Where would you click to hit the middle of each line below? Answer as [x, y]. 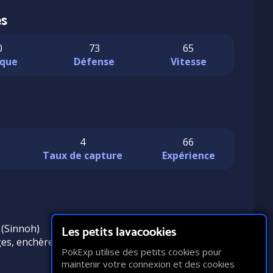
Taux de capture [82, 155]
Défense [94, 62]
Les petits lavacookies [119, 232]
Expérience [188, 155]
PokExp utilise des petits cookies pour [142, 252]
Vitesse [188, 62]
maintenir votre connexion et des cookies [148, 264]
